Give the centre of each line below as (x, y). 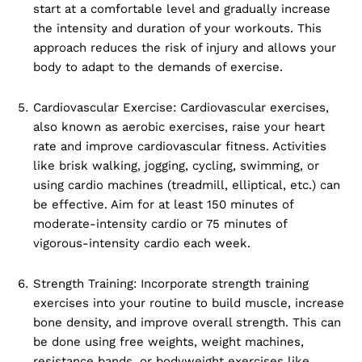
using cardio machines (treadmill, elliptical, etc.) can (187, 185)
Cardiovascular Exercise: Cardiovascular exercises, (181, 108)
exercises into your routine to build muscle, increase (189, 303)
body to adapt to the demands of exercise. (158, 67)
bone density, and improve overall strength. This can (187, 323)
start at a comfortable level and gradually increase (182, 9)
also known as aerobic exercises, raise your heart (179, 127)
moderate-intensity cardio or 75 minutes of (160, 224)
